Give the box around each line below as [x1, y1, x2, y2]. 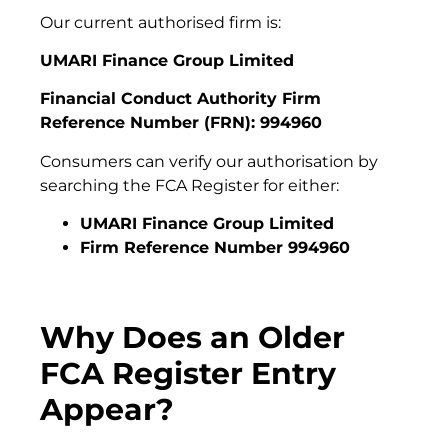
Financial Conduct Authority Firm [40, 89, 321, 109]
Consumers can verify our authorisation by [40, 151, 378, 171]
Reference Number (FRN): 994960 [40, 113, 322, 133]
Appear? [40, 391, 174, 429]
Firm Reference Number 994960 [80, 238, 350, 258]
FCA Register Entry [40, 355, 336, 393]
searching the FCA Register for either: [40, 175, 339, 195]
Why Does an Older [40, 319, 345, 357]
